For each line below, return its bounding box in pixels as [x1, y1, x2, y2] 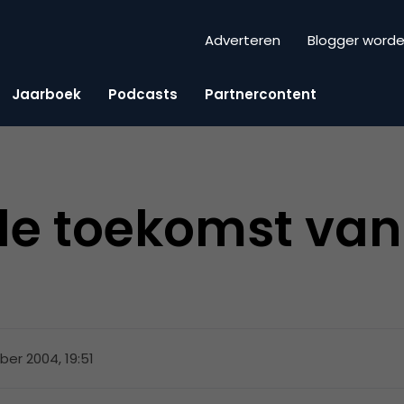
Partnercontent [205, 84, 317, 104]
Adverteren [205, 31, 280, 50]
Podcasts [108, 84, 178, 104]
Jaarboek [12, 84, 81, 104]
